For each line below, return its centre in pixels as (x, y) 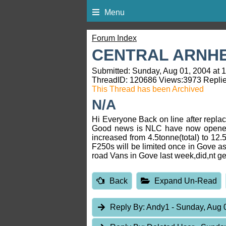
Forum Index (114, 38)
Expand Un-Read (186, 181)
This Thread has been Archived (148, 89)
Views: (170, 80)
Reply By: (128, 207)
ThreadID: (111, 80)
